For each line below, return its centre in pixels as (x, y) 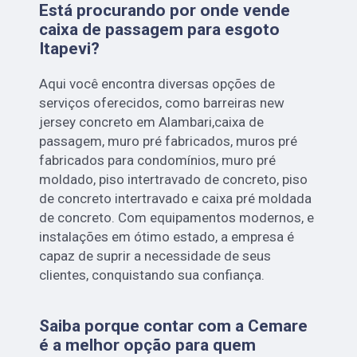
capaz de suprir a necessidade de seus (155, 255)
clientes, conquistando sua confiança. (152, 275)
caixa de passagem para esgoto (160, 29)
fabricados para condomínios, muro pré (158, 160)
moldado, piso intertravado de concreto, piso (174, 179)
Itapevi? (70, 48)
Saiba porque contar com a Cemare (174, 326)
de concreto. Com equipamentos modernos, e (177, 217)
